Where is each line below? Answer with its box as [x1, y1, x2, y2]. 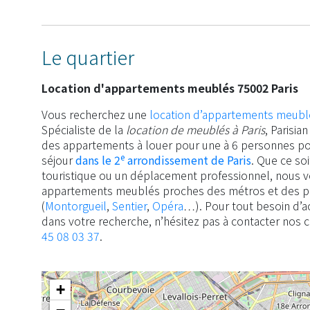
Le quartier [42, 43, 134, 71]
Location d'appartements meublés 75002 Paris [42, 79, 298, 96]
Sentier [112, 197, 147, 214]
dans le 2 [75, 151, 120, 168]
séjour [42, 151, 75, 168]
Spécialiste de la [42, 120, 126, 138]
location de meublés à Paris [126, 120, 265, 138]
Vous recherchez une [42, 105, 149, 122]
